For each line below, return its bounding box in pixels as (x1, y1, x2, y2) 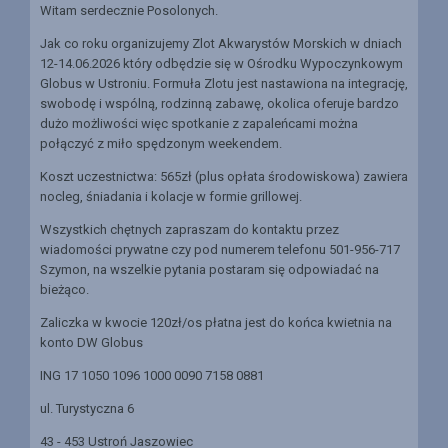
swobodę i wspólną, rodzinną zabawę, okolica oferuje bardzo (40, 96, 399, 112)
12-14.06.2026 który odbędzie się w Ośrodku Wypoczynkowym (40, 56, 403, 72)
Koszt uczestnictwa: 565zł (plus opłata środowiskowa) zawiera (40, 169, 408, 185)
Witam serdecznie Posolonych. (40, 3, 218, 19)
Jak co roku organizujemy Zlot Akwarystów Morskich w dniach (40, 36, 402, 52)
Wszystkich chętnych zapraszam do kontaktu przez (40, 222, 339, 238)
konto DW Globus (40, 335, 143, 351)
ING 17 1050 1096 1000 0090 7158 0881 (40, 368, 264, 384)
